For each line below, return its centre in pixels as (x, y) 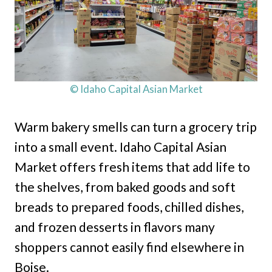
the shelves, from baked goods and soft (125, 186)
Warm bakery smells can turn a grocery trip (136, 126)
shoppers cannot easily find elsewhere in (129, 246)
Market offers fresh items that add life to (132, 166)
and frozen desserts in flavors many (115, 226)
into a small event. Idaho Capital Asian (121, 146)
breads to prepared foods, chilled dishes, (129, 206)
